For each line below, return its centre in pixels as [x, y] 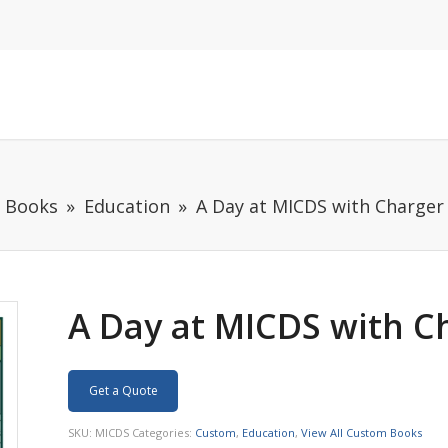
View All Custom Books [362, 432]
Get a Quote [123, 390]
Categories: [164, 432]
